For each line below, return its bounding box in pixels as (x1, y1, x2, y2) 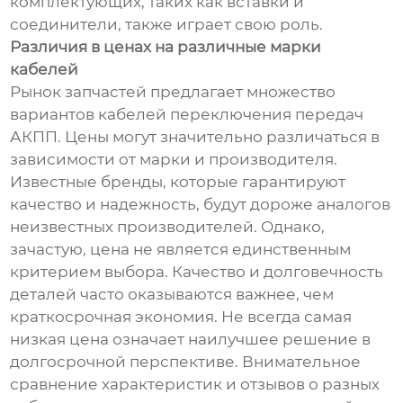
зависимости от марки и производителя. (10, 150, 338, 169)
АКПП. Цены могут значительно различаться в (10, 128, 381, 147)
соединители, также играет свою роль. (10, 15, 324, 34)
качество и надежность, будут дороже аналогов (10, 195, 391, 214)
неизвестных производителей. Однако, (10, 218, 326, 237)
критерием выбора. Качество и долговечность (10, 263, 384, 282)
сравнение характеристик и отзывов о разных (10, 375, 381, 394)
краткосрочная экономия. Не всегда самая (10, 308, 353, 327)
